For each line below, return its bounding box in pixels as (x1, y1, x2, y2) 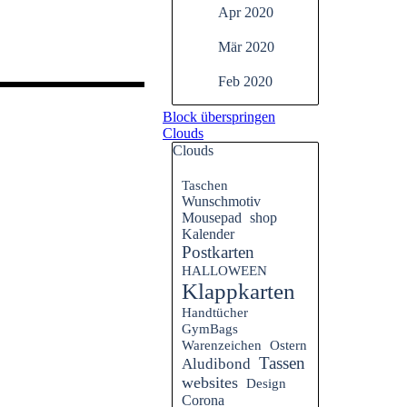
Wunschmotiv (182, 194, 261, 209)
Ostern (270, 337, 307, 352)
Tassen (259, 353, 305, 372)
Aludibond (182, 355, 251, 372)
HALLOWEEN (182, 263, 267, 278)
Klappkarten (182, 279, 295, 303)
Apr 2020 (218, 5, 273, 20)
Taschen (182, 177, 228, 193)
